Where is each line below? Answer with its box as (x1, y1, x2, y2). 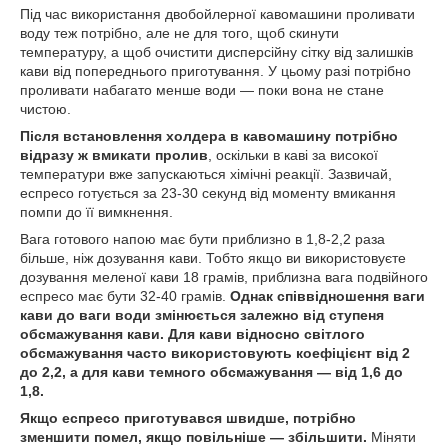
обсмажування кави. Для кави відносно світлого (20, 326, 365, 343)
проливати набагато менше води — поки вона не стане (20, 82, 384, 99)
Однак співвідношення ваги (230, 288, 425, 305)
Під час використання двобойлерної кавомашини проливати (20, 6, 415, 23)
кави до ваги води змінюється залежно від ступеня (20, 307, 384, 324)
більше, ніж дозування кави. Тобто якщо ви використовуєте (20, 250, 406, 267)
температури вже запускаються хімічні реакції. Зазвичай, (20, 166, 392, 183)
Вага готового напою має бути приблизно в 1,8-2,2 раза (20, 231, 385, 248)
